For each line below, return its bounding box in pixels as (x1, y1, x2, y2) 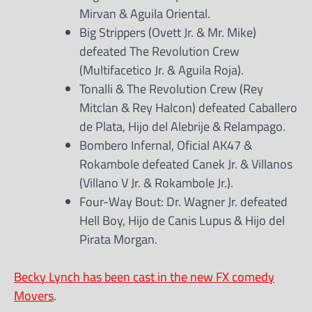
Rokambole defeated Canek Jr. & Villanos (79, 154, 292, 173)
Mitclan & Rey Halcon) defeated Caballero (79, 97, 297, 117)
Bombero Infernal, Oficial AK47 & (79, 135, 252, 155)
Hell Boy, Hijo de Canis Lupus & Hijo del (79, 210, 285, 230)
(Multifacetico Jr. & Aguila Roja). (79, 60, 244, 79)
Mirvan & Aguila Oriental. (79, 3, 210, 23)
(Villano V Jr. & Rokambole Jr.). (79, 173, 233, 192)
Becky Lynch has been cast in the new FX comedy (14, 267, 274, 286)
